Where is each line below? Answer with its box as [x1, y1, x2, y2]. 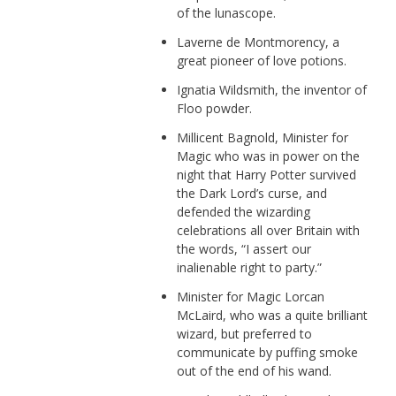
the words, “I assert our [176, 240, 311, 257]
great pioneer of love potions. [176, 51, 346, 69]
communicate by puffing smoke [176, 343, 358, 361]
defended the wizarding [176, 202, 310, 220]
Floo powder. [176, 99, 252, 117]
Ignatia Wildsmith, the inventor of [176, 80, 367, 98]
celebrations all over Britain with [176, 221, 360, 239]
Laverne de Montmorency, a [176, 33, 339, 50]
